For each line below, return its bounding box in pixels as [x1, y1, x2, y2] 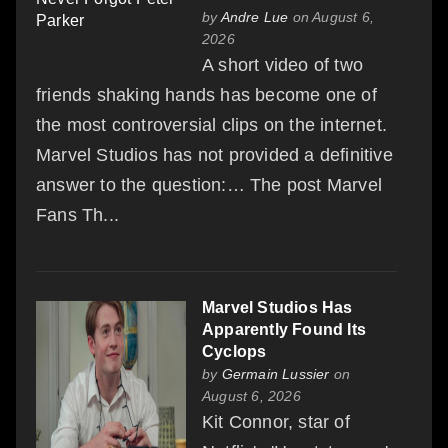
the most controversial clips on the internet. [36, 114, 388, 135]
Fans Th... [36, 204, 119, 225]
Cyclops [202, 342, 267, 360]
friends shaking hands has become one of [36, 84, 377, 105]
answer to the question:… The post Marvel [36, 174, 383, 195]
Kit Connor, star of [202, 411, 350, 432]
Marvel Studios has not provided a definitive [36, 144, 393, 165]
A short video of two [202, 54, 363, 75]
